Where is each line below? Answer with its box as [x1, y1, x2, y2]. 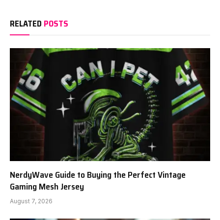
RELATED [10, 17, 44, 30]
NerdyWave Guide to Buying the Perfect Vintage [10, 167, 186, 182]
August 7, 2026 [10, 197, 53, 205]
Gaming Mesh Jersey [10, 179, 84, 193]
